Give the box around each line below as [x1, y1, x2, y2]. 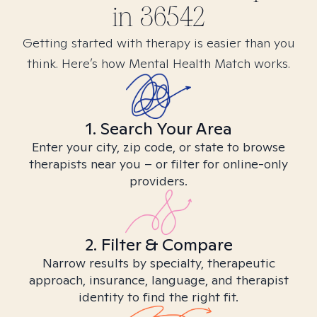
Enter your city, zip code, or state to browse [32, 139, 285, 155]
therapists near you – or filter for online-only [29, 156, 288, 172]
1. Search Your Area [85, 117, 232, 139]
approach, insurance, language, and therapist [28, 272, 289, 288]
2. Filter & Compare [84, 234, 233, 255]
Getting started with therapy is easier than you [22, 35, 295, 51]
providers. [129, 173, 188, 189]
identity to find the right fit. [79, 289, 238, 305]
